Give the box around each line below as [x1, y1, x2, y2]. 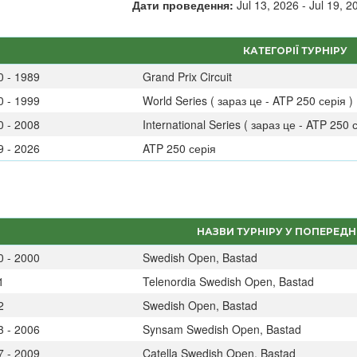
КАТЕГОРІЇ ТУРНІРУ [242, 45, 347, 57]
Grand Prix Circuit [142, 69, 232, 84]
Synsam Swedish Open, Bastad [142, 321, 301, 337]
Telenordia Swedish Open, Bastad [142, 273, 314, 289]
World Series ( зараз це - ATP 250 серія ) [142, 92, 353, 108]
